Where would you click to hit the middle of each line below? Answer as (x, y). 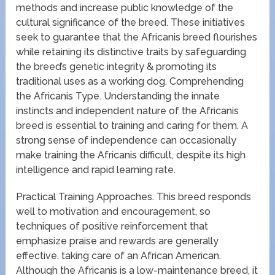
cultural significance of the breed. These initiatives (131, 23)
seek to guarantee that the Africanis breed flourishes (137, 37)
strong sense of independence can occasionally (126, 141)
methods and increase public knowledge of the (125, 8)
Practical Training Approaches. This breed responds (134, 197)
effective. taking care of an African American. (119, 256)
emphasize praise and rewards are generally (118, 241)
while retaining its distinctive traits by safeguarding (131, 52)
